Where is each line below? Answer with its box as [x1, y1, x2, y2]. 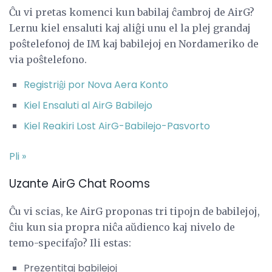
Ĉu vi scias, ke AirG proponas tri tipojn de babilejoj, [9, 205, 260, 217]
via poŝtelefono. [9, 53, 87, 66]
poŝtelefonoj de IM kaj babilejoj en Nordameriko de [9, 38, 259, 50]
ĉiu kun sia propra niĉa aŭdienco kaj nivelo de [9, 220, 235, 233]
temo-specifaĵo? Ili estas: [9, 236, 131, 249]
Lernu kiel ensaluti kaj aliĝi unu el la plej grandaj [9, 22, 251, 35]
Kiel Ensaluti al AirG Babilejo [24, 98, 152, 113]
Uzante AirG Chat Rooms [9, 175, 150, 192]
